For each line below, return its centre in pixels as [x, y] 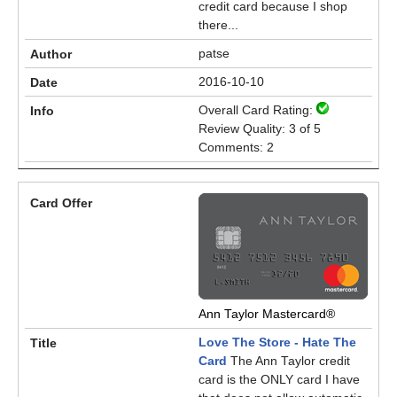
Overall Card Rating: [257, 110]
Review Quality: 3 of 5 [260, 128]
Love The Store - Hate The [277, 342]
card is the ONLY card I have [279, 379]
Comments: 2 [236, 147]
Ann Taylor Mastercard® [267, 314]
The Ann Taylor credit [288, 361]
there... [218, 25]
